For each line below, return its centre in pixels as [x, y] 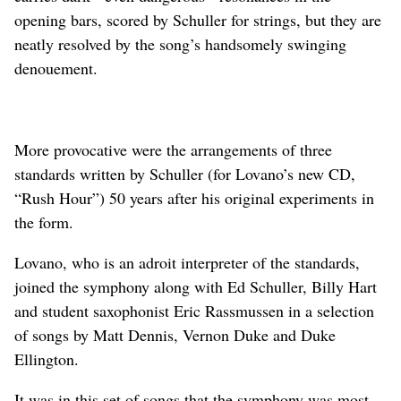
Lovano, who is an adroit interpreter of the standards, [187, 262]
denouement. [56, 68]
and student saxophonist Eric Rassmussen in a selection [194, 310]
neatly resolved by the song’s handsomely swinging [180, 43]
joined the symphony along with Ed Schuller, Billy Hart [196, 286]
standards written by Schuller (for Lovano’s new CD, [185, 173]
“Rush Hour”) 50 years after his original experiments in [194, 197]
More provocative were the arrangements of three [173, 149]
